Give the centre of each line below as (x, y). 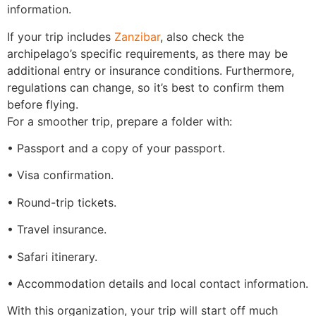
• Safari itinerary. (52, 256)
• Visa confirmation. (60, 175)
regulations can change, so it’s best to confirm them (146, 87)
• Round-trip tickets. (62, 202)
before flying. (43, 104)
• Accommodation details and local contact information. (158, 283)
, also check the (202, 36)
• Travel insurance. (57, 230)
